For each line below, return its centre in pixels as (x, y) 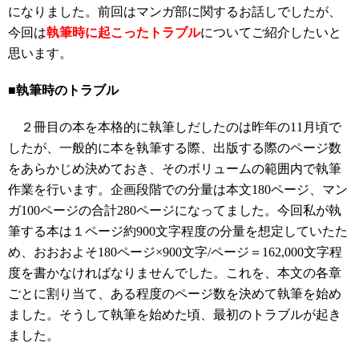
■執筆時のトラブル (63, 90)
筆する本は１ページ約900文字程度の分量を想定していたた (178, 231)
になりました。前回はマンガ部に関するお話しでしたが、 (175, 12)
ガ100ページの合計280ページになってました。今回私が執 (175, 210)
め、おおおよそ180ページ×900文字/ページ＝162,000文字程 (175, 252)
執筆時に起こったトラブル (123, 32)
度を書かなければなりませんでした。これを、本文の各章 (175, 273)
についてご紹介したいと (271, 32)
